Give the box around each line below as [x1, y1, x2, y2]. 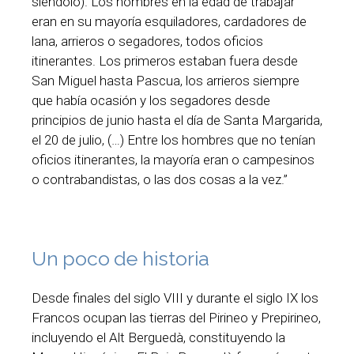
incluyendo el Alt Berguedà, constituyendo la [32, 330, 285, 346]
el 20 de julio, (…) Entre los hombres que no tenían [32, 131, 315, 148]
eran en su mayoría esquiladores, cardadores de [32, 13, 307, 29]
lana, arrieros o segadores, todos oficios [32, 32, 263, 49]
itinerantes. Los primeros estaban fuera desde [32, 52, 298, 69]
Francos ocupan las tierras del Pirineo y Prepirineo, [32, 310, 321, 326]
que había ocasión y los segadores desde [32, 92, 270, 108]
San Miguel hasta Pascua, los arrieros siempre [32, 72, 299, 88]
